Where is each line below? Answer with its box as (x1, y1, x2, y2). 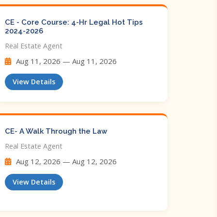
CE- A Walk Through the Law (5, 127, 107, 136)
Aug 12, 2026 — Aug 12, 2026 (14, 156, 117, 166)
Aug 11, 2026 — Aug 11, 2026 (14, 56, 117, 66)
